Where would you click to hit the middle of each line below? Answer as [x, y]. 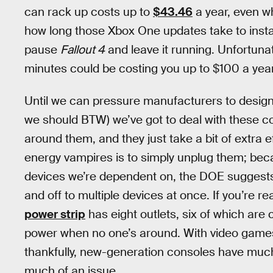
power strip [55, 214]
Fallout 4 [83, 50]
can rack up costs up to [89, 12]
